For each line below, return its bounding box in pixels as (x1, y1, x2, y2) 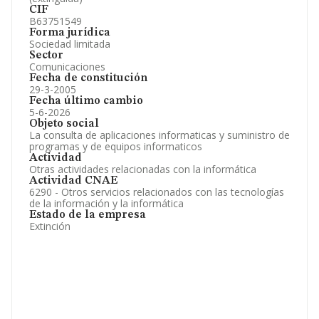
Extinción (29, 219, 70, 233)
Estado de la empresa (29, 209, 146, 221)
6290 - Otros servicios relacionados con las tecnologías (29, 185, 284, 199)
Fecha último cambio (29, 95, 143, 107)
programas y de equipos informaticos (29, 140, 202, 153)
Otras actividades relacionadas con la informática (29, 162, 256, 176)
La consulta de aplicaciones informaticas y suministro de (29, 128, 290, 142)
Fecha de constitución (29, 73, 147, 84)
